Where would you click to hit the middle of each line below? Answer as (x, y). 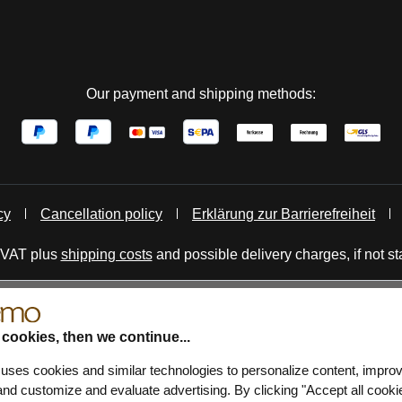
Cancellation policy (101, 214)
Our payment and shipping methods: (201, 93)
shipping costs (106, 254)
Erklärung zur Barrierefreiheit (284, 214)
